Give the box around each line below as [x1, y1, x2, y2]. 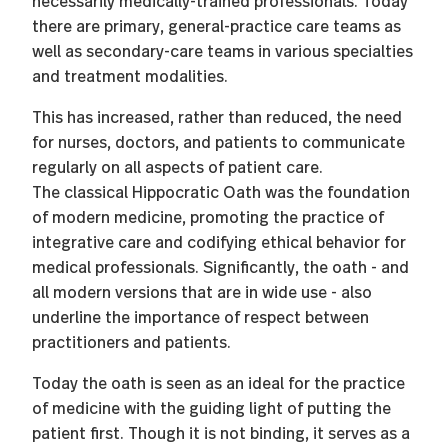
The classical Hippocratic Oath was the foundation [32, 179, 410, 203]
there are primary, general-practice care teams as [32, 13, 401, 37]
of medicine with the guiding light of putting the [32, 395, 391, 419]
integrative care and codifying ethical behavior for [32, 229, 406, 253]
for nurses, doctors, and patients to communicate [32, 129, 405, 153]
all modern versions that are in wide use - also [32, 279, 372, 303]
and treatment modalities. [32, 63, 228, 87]
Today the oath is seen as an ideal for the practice [32, 370, 405, 394]
